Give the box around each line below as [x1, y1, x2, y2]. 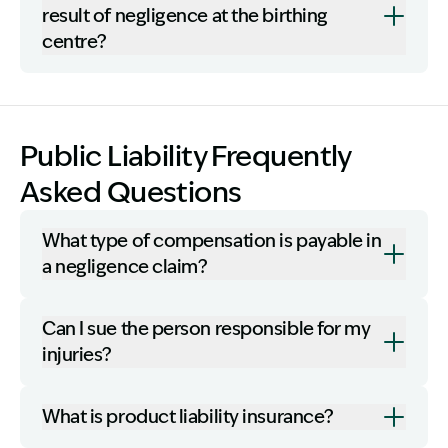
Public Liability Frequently [20, 139, 351, 173]
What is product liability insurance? [42, 406, 334, 428]
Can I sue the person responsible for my [42, 318, 371, 340]
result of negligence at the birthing [42, 5, 328, 27]
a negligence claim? [42, 256, 208, 278]
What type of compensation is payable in [42, 230, 382, 252]
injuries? [42, 344, 112, 366]
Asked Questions [20, 175, 242, 209]
